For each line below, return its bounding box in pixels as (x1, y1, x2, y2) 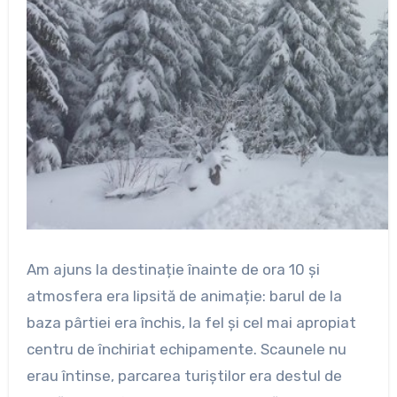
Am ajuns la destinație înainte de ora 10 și (26, 261, 320, 279)
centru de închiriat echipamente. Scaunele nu (26, 340, 346, 359)
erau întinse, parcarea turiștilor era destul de (26, 367, 342, 385)
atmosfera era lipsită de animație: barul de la (26, 287, 342, 306)
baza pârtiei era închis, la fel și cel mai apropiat (26, 314, 356, 332)
